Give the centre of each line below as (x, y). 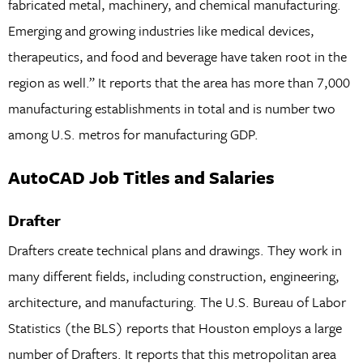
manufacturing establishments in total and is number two (171, 108)
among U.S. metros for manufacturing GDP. (133, 134)
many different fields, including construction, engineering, (173, 275)
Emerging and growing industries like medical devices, (161, 30)
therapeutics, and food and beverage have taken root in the (177, 56)
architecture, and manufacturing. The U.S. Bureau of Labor (177, 301)
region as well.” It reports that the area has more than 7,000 (179, 82)
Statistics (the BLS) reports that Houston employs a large (175, 327)
